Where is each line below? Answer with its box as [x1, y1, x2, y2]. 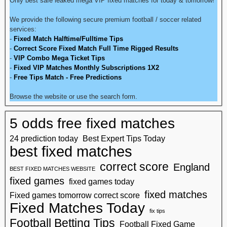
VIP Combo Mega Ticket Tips [14, 54, 105, 62]
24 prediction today [10, 133, 78, 143]
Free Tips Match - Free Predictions [14, 73, 122, 81]
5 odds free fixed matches [10, 115, 175, 131]
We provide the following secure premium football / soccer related [10, 15, 201, 23]
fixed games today [69, 176, 134, 186]
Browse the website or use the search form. [10, 92, 137, 100]
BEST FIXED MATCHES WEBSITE [10, 165, 95, 172]
